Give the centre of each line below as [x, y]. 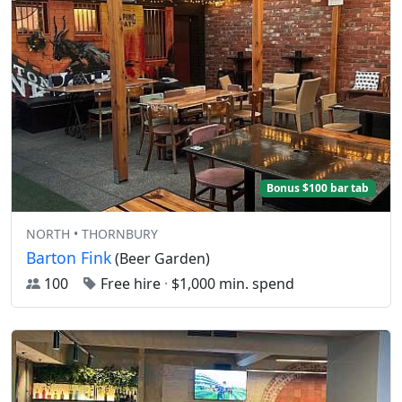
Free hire [131, 284]
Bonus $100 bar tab [318, 188]
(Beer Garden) [161, 259]
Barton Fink [69, 258]
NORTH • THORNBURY [92, 234]
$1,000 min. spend [231, 284]
